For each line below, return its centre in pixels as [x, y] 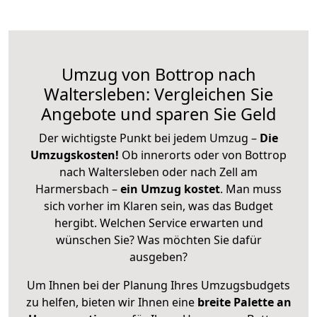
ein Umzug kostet [170, 189]
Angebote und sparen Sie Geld [158, 114]
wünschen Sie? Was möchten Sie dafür [158, 240]
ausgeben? [158, 257]
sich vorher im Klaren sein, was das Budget [158, 206]
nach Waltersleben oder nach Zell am [158, 172]
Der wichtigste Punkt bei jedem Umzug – [149, 138]
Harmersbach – [78, 189]
